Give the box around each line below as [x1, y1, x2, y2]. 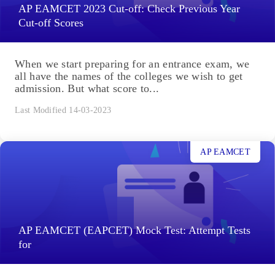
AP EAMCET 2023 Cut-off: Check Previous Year [18, 2, 240, 15]
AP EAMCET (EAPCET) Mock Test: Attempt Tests [18, 224, 250, 237]
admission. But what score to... [15, 82, 160, 95]
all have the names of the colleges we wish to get [15, 70, 243, 83]
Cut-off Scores [18, 17, 83, 29]
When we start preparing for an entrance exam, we [15, 58, 250, 71]
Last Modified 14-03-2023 [15, 106, 112, 115]
